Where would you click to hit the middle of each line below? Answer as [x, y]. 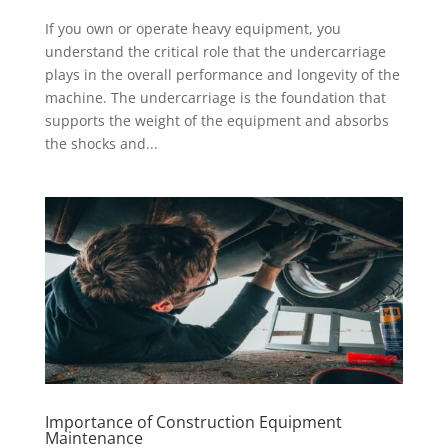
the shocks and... [101, 143]
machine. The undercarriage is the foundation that [215, 97]
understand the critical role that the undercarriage [215, 51]
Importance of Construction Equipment [193, 422]
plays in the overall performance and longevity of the [222, 74]
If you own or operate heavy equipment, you [192, 28]
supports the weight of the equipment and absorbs [216, 120]
